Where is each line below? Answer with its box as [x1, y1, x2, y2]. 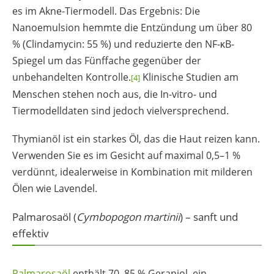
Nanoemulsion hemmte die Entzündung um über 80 [12, 21, 252, 34]
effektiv [12, 226, 49, 241]
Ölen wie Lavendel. [12, 182, 97, 196]
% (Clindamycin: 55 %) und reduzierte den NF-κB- [12, 37, 234, 51]
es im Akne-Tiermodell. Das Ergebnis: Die [12, 4, 200, 18]
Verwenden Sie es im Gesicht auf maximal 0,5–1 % [12, 149, 240, 163]
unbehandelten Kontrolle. [12, 70, 131, 84]
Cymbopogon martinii [76, 210, 180, 224]
